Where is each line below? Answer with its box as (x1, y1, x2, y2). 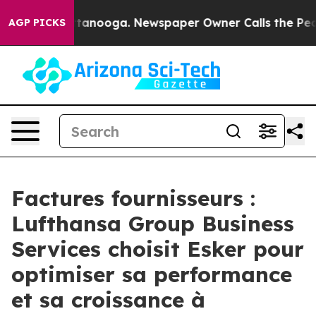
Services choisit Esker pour (11, 236, 304, 262)
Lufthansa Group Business (11, 210, 294, 237)
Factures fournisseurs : (11, 185, 255, 212)
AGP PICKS (8, 16, 66, 29)
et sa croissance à (11, 286, 205, 313)
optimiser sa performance (11, 261, 292, 288)
